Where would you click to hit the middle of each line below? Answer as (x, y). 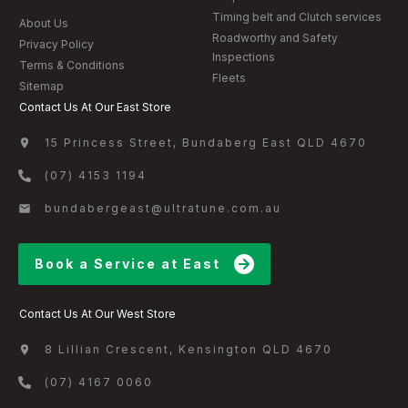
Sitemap (41, 87)
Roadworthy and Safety (275, 38)
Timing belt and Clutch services (296, 17)
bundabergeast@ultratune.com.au (163, 209)
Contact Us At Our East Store (95, 107)
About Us (44, 24)
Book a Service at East (127, 264)
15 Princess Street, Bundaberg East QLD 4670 (206, 143)
